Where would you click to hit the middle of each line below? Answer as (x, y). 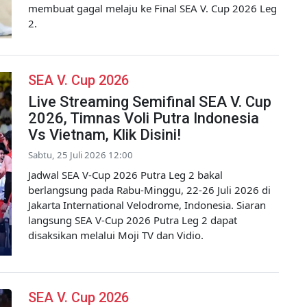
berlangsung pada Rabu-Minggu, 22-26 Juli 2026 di (149, 190)
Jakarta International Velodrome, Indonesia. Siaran (147, 205)
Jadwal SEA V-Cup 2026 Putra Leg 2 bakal (125, 175)
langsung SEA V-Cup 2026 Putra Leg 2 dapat (133, 220)
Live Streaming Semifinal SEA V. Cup (150, 102)
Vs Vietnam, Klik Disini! (105, 135)
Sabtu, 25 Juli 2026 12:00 (81, 155)
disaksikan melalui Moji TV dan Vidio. (116, 235)
